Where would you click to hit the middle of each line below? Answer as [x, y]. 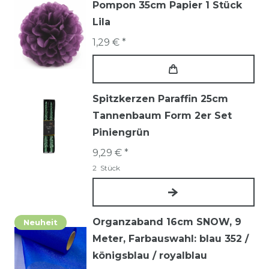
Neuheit [41, 222]
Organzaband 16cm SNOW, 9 [167, 222]
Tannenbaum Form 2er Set [162, 116]
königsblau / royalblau [150, 256]
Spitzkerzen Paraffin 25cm [160, 99]
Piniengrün [121, 133]
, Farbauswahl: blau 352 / [186, 239]
